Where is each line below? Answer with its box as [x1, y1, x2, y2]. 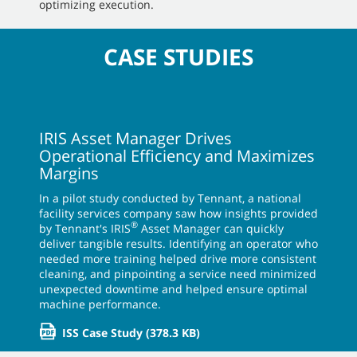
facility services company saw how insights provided [39, 205, 318, 221]
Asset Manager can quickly [138, 220, 284, 236]
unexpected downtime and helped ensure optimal [39, 280, 308, 296]
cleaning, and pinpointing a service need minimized [39, 265, 316, 281]
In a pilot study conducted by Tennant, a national [39, 190, 301, 206]
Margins [39, 162, 99, 184]
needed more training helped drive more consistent [39, 250, 316, 266]
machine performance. [39, 296, 161, 312]
